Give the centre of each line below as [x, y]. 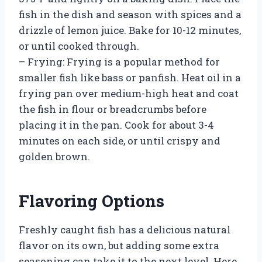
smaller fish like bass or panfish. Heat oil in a [130, 77]
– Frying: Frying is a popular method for [119, 61]
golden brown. [54, 156]
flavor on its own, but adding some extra [119, 245]
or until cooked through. [79, 46]
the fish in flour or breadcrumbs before [113, 109]
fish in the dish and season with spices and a [130, 14]
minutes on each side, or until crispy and [120, 140]
